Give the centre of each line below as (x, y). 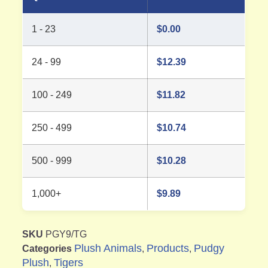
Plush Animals (108, 249)
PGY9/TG (66, 234)
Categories (47, 249)
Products (168, 249)
